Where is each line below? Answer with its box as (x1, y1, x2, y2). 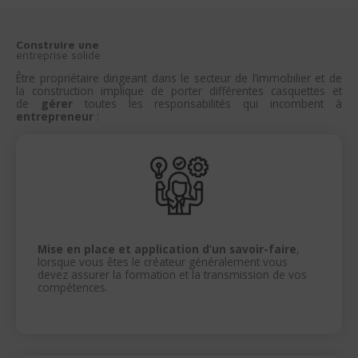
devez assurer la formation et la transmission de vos (38, 267, 308, 283)
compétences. (38, 280, 109, 296)
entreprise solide (16, 49, 101, 62)
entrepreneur (16, 108, 93, 124)
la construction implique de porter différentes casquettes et (16, 82, 342, 98)
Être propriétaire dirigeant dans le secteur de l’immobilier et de (16, 70, 342, 86)
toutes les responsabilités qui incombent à (84, 95, 343, 111)
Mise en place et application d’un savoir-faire (38, 241, 297, 257)
